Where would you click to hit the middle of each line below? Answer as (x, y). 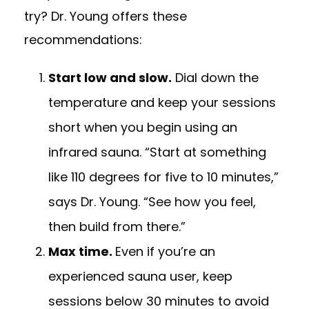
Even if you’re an (165, 251)
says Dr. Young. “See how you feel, (152, 202)
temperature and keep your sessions (162, 102)
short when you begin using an (143, 127)
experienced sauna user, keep (140, 276)
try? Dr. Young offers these (106, 16)
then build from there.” (117, 227)
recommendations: (83, 40)
